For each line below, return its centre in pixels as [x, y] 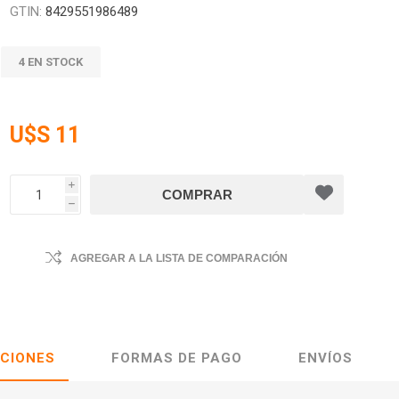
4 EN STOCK [51, 62]
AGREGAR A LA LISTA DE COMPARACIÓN [179, 258]
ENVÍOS [326, 358]
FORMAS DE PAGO [177, 358]
